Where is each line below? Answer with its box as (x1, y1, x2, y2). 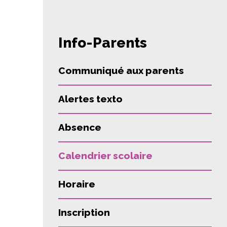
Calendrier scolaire (58, 150, 153, 161)
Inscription (58, 207, 110, 218)
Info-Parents (58, 34, 147, 51)
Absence (58, 122, 101, 133)
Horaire (58, 178, 95, 190)
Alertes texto (58, 93, 123, 104)
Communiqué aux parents (58, 65, 184, 76)
